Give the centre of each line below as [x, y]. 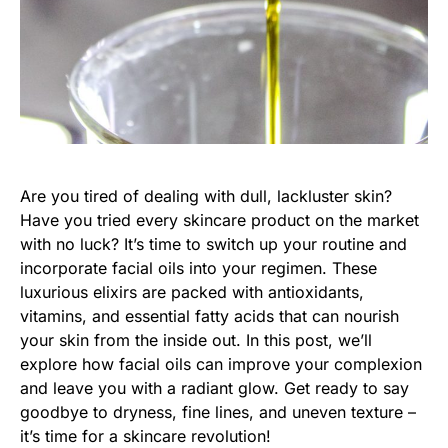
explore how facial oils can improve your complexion [221, 363]
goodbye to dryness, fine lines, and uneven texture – [218, 411]
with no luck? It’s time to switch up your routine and [213, 243]
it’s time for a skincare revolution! [145, 435]
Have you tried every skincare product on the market [219, 219]
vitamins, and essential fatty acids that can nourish [209, 315]
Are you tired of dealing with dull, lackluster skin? [206, 195]
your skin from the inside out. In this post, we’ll [196, 339]
